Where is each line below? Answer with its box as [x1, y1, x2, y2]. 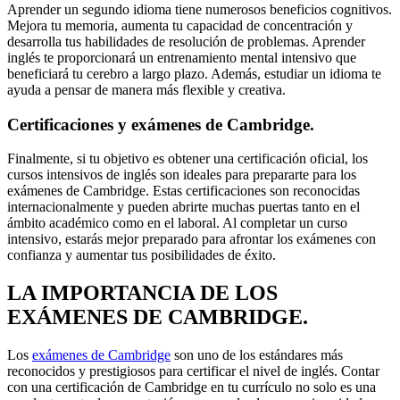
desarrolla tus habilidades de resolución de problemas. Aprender [7, 34, 365, 50]
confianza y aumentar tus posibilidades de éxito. [7, 247, 276, 263]
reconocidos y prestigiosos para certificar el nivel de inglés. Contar [7, 363, 379, 379]
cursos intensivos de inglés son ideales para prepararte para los [7, 167, 356, 183]
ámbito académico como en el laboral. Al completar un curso [7, 215, 347, 231]
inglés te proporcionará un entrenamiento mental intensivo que [7, 50, 356, 66]
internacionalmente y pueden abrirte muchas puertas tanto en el [7, 199, 360, 215]
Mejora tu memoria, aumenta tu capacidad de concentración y [7, 18, 353, 34]
